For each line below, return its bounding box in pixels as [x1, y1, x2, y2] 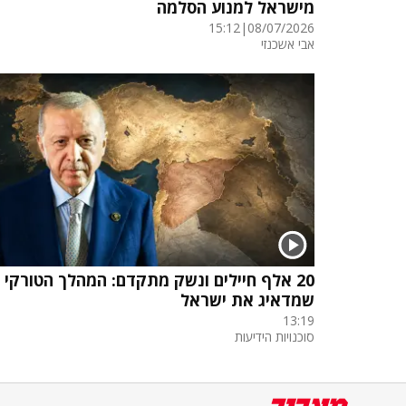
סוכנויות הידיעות [235, 327, 314, 345]
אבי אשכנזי [261, 35, 314, 53]
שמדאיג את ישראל [180, 288, 314, 311]
